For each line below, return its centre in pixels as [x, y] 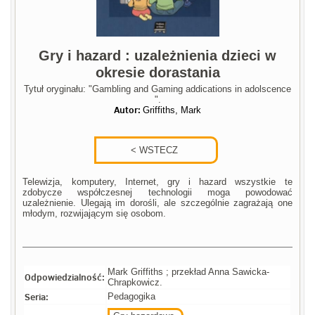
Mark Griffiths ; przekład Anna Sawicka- [189, 272]
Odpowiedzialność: [65, 277]
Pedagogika [132, 297]
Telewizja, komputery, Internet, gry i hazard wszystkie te [157, 182]
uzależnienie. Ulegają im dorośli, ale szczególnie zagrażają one [157, 203]
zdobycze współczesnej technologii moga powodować [157, 193]
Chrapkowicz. [135, 283]
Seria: [37, 297]
